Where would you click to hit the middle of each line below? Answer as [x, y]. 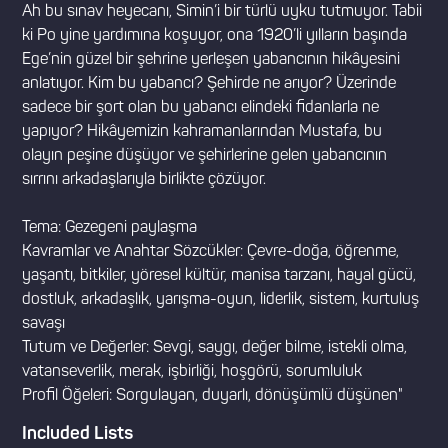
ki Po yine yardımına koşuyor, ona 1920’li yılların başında [215, 36]
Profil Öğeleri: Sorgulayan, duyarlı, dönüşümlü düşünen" [213, 396]
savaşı [44, 324]
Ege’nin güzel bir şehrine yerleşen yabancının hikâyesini [211, 60]
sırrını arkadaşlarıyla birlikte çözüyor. [144, 180]
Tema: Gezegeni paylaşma [110, 228]
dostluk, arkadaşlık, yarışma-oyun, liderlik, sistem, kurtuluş [221, 300]
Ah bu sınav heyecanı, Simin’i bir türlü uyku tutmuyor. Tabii [222, 12]
